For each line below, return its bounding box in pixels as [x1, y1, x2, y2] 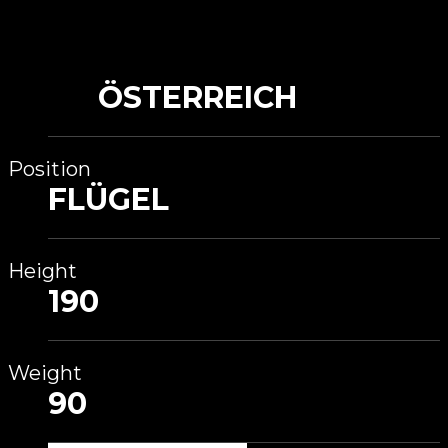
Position [8, 157, 91, 181]
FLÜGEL [48, 181, 169, 218]
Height [8, 259, 77, 283]
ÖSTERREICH [98, 79, 297, 116]
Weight [8, 361, 82, 385]
